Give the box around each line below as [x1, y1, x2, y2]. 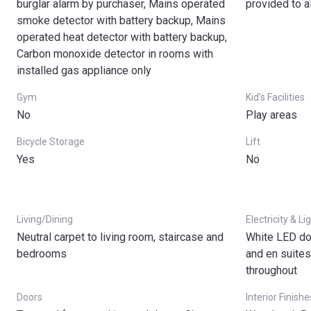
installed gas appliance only [17, 64, 151, 77]
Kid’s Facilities [246, 92, 305, 103]
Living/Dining [17, 214, 73, 225]
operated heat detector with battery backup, [17, 31, 227, 44]
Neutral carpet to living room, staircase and [17, 230, 224, 244]
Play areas [246, 108, 297, 121]
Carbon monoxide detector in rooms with [17, 47, 213, 60]
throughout [246, 264, 297, 277]
